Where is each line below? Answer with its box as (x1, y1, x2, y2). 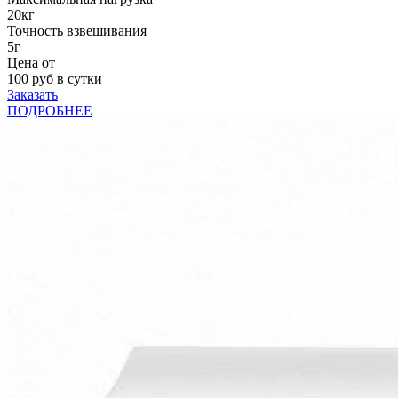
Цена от (7, 54, 55, 70)
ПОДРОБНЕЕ (7, 102, 92, 118)
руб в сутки (32, 70, 102, 86)
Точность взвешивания (7, 22, 147, 38)
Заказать (7, 86, 58, 102)
